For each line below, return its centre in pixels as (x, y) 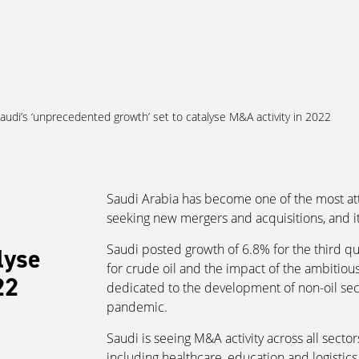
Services (280, 37)
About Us (188, 37)
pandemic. (137, 307)
